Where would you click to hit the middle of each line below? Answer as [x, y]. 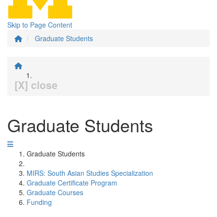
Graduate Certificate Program [72, 183]
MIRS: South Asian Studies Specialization [90, 173]
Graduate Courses [55, 192]
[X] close [36, 85]
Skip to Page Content [40, 25]
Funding [39, 202]
